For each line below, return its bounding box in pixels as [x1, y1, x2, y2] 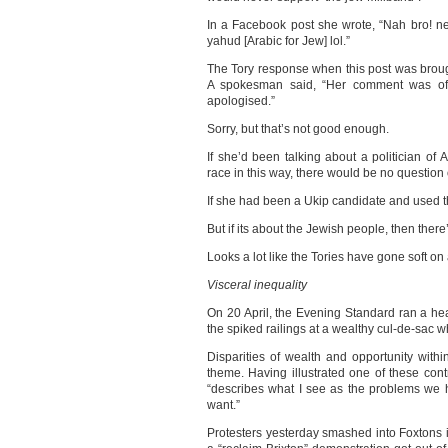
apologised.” [207, 94, 275, 108]
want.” [207, 398, 240, 412]
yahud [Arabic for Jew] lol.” [207, 34, 350, 48]
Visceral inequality [207, 278, 307, 292]
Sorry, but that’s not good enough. [207, 122, 389, 136]
